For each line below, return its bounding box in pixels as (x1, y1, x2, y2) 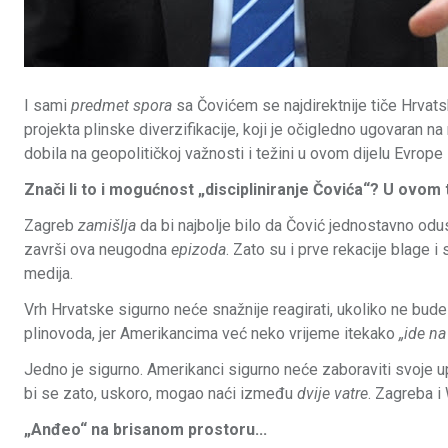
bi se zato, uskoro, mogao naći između (24, 384, 297, 404)
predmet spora (71, 96, 172, 116)
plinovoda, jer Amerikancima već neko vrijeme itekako (24, 324, 399, 344)
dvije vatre (297, 384, 368, 404)
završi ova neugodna (24, 240, 171, 260)
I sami (24, 96, 71, 116)
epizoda (171, 240, 226, 260)
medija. (24, 264, 73, 284)
